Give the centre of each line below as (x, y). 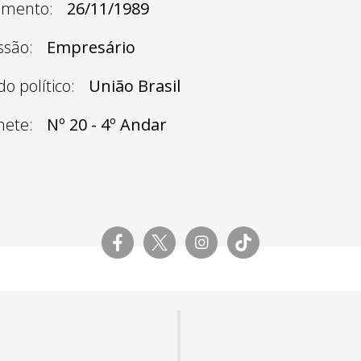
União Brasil (135, 85)
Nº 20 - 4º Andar (107, 124)
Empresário (91, 47)
